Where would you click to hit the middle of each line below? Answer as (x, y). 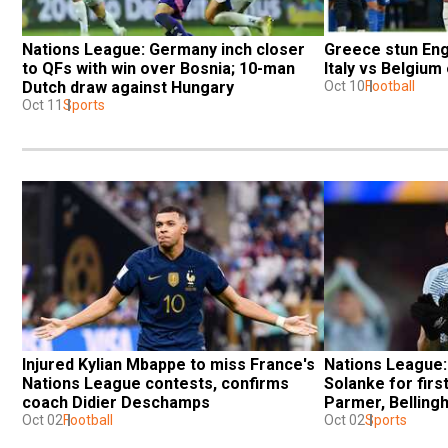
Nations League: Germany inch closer (163, 49)
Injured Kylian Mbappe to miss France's (168, 364)
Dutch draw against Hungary (128, 87)
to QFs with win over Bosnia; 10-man (158, 68)
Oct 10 (344, 85)
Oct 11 (42, 104)
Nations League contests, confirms (155, 383)
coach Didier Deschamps (116, 402)
